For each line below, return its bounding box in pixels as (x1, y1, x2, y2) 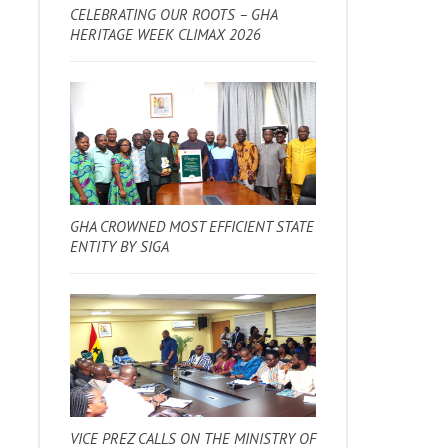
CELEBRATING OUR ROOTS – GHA (70, 4, 278, 24)
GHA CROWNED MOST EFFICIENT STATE (70, 216, 315, 236)
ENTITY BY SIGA (70, 236, 170, 256)
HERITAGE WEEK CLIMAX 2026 (70, 24, 262, 44)
